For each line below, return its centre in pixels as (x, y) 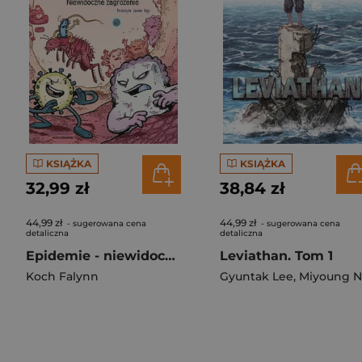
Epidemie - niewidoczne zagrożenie (170, 256)
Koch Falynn (62, 276)
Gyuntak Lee (257, 276)
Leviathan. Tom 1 (276, 256)
